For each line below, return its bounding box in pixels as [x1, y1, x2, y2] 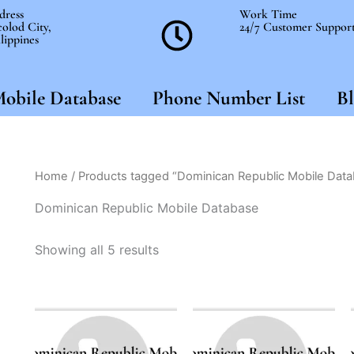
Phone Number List [152, 86, 305, 110]
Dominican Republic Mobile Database [35, 199, 258, 216]
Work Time [239, 6, 297, 22]
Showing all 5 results [35, 241, 159, 258]
